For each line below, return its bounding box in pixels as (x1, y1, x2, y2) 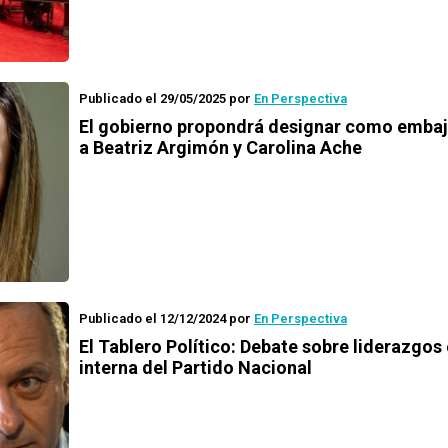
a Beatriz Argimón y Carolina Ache (79, 137, 362, 158)
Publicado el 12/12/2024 (79, 311, 226, 326)
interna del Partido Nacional (79, 357, 312, 378)
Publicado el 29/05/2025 (79, 91, 226, 106)
